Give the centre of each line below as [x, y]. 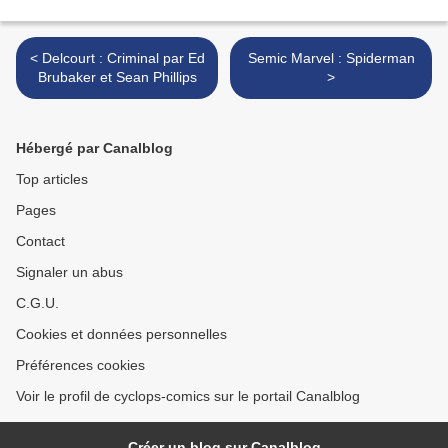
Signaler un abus [69, 272]
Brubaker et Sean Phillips [117, 77]
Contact [40, 241]
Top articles [52, 179]
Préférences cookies [80, 365]
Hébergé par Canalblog [94, 148]
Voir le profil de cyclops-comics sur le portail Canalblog [188, 396]
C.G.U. [37, 303]
